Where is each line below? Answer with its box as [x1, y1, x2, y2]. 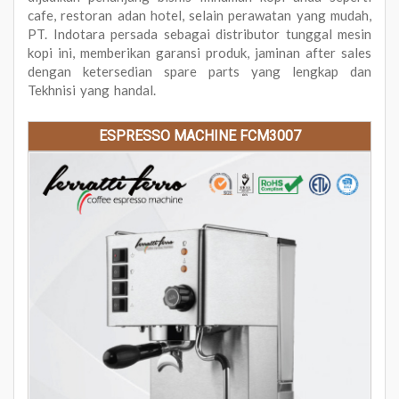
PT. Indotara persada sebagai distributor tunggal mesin [28, 25, 371, 42]
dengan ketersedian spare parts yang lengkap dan [28, 62, 371, 79]
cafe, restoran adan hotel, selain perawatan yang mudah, [28, 6, 371, 23]
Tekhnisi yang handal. [28, 81, 156, 98]
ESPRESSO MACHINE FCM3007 [98, 126, 301, 144]
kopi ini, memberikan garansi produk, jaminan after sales [28, 44, 371, 61]
